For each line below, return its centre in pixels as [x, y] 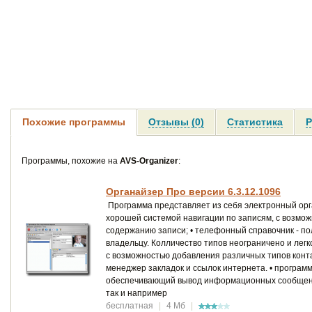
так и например [136, 293]
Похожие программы [74, 122]
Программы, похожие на [71, 161]
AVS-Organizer [149, 161]
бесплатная [130, 305]
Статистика [255, 122]
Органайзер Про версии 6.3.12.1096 [193, 191]
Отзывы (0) [176, 122]
